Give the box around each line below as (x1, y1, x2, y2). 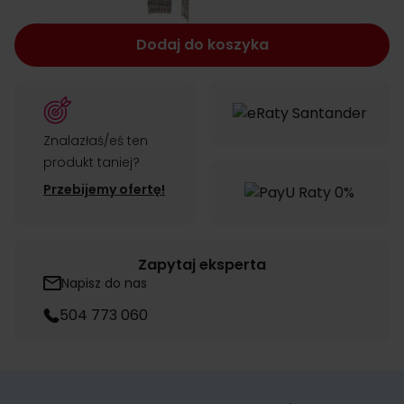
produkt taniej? (43, 153, 140, 171)
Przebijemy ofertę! (43, 180, 165, 198)
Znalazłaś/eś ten (43, 132, 148, 150)
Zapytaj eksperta (138, 254, 266, 275)
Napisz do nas (61, 274, 147, 292)
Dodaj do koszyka (135, 34, 269, 55)
